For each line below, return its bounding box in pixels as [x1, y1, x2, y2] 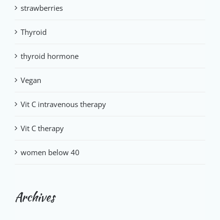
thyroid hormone [21, 51, 79, 61]
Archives [15, 188, 55, 206]
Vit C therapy [21, 123, 64, 134]
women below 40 [21, 147, 80, 158]
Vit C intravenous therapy [21, 99, 106, 110]
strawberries [21, 3, 63, 13]
